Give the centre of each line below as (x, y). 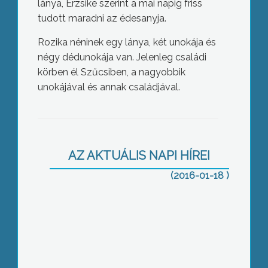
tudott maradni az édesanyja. (102, 19)
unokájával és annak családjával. (109, 87)
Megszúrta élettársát (128, 120)
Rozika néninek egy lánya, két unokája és (127, 42)
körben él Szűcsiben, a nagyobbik (111, 72)
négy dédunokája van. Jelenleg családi (122, 57)
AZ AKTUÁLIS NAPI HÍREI (139, 156)
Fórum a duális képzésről (128, 229)
